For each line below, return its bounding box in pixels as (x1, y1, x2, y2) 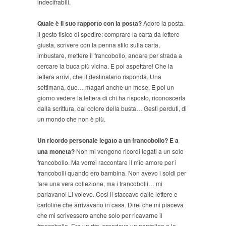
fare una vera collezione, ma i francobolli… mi (37, 179, 162, 188)
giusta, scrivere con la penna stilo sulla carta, (37, 40, 160, 49)
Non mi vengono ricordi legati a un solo (76, 147, 184, 156)
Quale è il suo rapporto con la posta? (37, 19, 142, 28)
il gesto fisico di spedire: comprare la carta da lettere (37, 30, 180, 39)
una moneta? (37, 147, 76, 156)
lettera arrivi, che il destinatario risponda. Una (37, 72, 161, 81)
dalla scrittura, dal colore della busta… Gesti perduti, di (37, 104, 187, 113)
